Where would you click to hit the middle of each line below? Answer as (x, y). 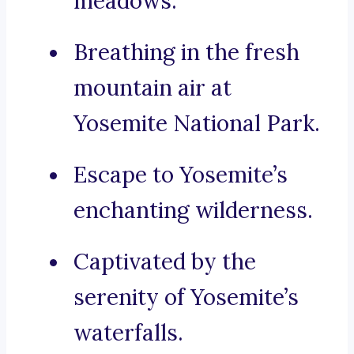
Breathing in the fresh (186, 53)
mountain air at (153, 88)
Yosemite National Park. (197, 124)
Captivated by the (165, 262)
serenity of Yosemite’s (186, 298)
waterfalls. (128, 333)
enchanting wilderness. (193, 211)
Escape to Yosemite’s (181, 175)
